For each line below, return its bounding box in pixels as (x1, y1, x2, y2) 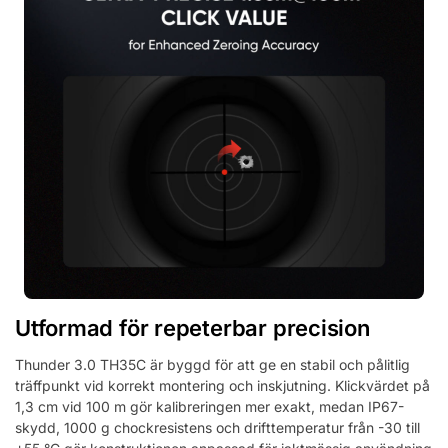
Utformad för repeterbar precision (15, 315, 370, 342)
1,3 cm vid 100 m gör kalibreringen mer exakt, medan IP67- (15, 398, 404, 416)
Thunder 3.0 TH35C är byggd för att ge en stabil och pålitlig (15, 356, 410, 374)
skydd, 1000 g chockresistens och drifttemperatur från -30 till (15, 419, 420, 437)
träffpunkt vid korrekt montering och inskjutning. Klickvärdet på (15, 377, 430, 395)
